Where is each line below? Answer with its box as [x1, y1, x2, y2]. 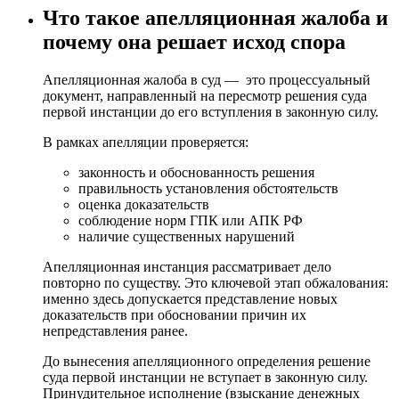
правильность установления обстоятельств [78, 180, 338, 196]
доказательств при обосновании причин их [43, 306, 306, 322]
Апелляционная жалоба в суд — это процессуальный [43, 71, 370, 87]
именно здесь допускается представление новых [43, 290, 338, 306]
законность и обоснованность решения [78, 164, 314, 180]
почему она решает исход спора [43, 29, 346, 53]
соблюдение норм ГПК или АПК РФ [78, 212, 303, 228]
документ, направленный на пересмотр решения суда [43, 87, 367, 103]
